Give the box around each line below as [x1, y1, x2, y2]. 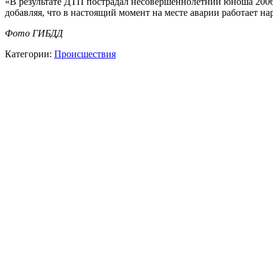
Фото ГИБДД [5, 27, 63, 38]
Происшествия [54, 48, 116, 59]
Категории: [5, 48, 54, 59]
